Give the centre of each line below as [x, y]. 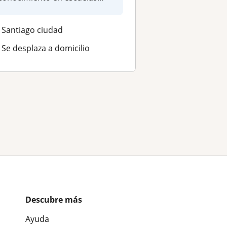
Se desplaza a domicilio [45, 48]
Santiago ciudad [32, 30]
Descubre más [54, 200]
